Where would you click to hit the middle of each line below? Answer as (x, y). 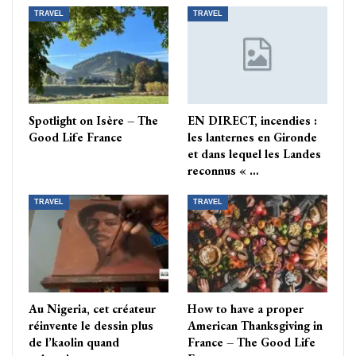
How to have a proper (246, 309)
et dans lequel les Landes (254, 154)
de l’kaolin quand (74, 342)
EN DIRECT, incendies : (252, 121)
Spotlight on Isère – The (93, 121)
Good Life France (75, 137)
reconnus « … (223, 171)
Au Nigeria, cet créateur (92, 309)
